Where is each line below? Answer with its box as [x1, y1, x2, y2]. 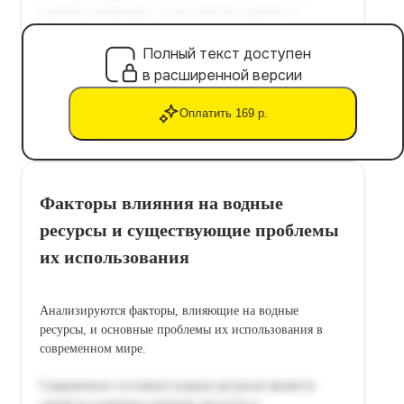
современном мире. [40, 341, 146, 355]
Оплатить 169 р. [179, 106, 268, 121]
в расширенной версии [142, 65, 302, 85]
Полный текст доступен [142, 43, 311, 63]
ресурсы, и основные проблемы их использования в [40, 322, 323, 336]
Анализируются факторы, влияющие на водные [40, 303, 298, 317]
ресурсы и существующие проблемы [40, 219, 339, 240]
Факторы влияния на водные [40, 192, 283, 213]
